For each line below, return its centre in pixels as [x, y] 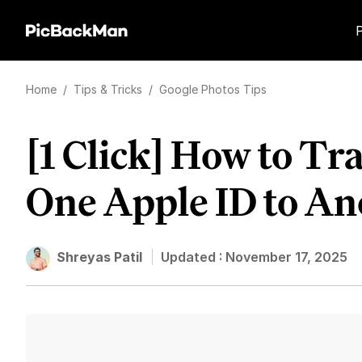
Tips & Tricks [109, 89]
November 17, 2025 [286, 257]
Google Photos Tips [213, 89]
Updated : [193, 257]
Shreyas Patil [99, 257]
